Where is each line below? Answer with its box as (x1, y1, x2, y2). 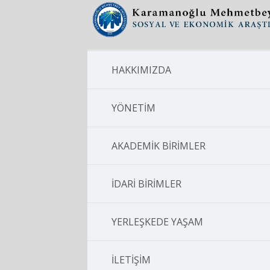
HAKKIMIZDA (111, 63, 171, 77)
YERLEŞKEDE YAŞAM (111, 215, 203, 228)
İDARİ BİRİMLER (111, 177, 181, 190)
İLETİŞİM (111, 253, 151, 266)
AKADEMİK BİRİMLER (111, 139, 206, 152)
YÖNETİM (111, 101, 155, 115)
